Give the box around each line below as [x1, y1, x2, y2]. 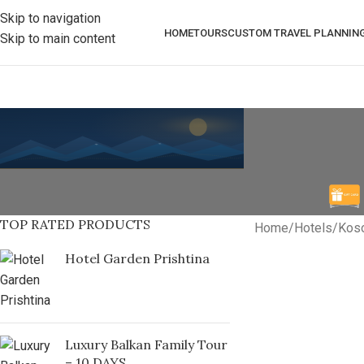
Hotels [293, 219, 332, 236]
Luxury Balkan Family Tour [65, 336, 227, 353]
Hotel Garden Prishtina [65, 250, 210, 266]
